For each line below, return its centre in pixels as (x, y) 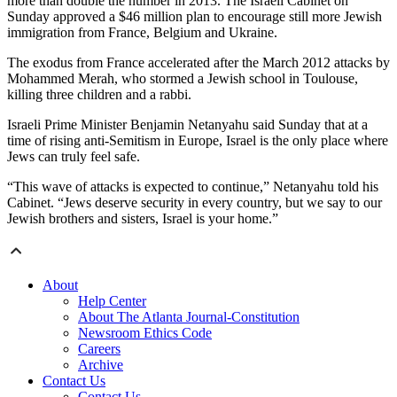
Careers (99, 349)
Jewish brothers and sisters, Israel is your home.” (143, 219)
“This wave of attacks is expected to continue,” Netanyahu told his (193, 187)
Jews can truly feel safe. (74, 157)
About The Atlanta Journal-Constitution (189, 317)
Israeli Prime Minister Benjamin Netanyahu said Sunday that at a (187, 125)
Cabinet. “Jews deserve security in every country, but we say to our (195, 203)
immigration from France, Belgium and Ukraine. (142, 33)
